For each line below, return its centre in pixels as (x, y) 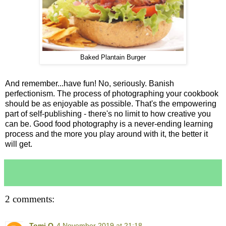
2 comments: (30, 199)
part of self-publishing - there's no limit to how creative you (108, 114)
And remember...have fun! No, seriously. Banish (90, 84)
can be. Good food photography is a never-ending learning (109, 124)
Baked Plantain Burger (113, 58)
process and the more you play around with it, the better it (106, 134)
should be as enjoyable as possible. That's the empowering (111, 104)
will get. (19, 144)
